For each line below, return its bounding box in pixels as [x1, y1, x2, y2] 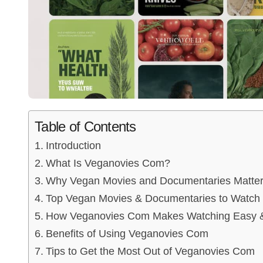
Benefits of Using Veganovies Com [45, 228, 208, 240]
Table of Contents [35, 119, 136, 135]
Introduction [45, 140, 101, 152]
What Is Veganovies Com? [45, 157, 170, 170]
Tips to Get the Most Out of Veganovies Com [45, 245, 255, 258]
